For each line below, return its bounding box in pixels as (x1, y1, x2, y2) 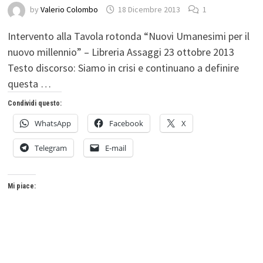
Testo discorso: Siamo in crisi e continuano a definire (7, 60, 239, 75)
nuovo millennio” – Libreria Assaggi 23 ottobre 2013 (7, 45, 234, 59)
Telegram (34, 142, 67, 153)
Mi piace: (7, 181, 36, 190)
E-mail (104, 142, 126, 153)
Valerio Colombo (40, 4, 98, 15)
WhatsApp (34, 117, 71, 129)
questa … (7, 76, 51, 90)
